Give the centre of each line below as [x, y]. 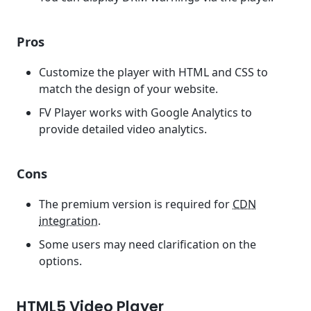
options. [60, 261]
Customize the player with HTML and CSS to [153, 73]
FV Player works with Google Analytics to [145, 112]
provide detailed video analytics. [123, 129]
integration [68, 221]
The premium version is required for [136, 204]
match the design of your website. [128, 89]
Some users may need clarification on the [148, 244]
